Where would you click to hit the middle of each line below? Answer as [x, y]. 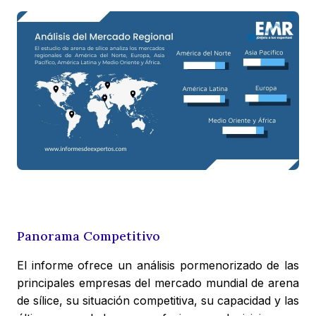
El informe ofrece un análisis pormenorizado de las [158, 266]
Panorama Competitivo [89, 236]
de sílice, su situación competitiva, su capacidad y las [158, 301]
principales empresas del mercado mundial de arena [158, 283]
